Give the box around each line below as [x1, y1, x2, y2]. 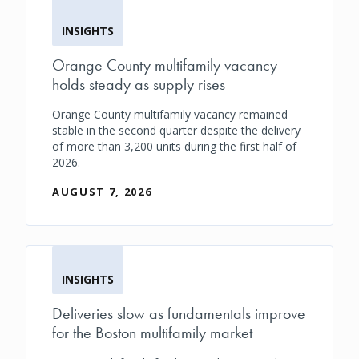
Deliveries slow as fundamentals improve [52, 303, 305, 325]
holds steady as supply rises [52, 74, 225, 95]
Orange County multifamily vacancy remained [52, 107, 288, 123]
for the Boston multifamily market [52, 322, 252, 344]
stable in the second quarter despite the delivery [52, 123, 301, 139]
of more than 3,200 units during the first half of [52, 139, 296, 155]
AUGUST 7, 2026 [52, 184, 152, 200]
